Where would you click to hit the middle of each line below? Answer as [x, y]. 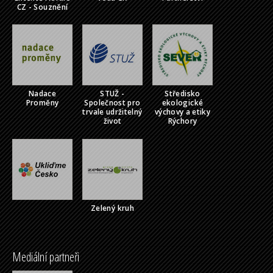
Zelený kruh [112, 208]
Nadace [42, 94]
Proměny [42, 103]
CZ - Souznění [42, 7]
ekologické [183, 103]
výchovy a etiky [183, 112]
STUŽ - [112, 94]
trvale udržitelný [112, 112]
